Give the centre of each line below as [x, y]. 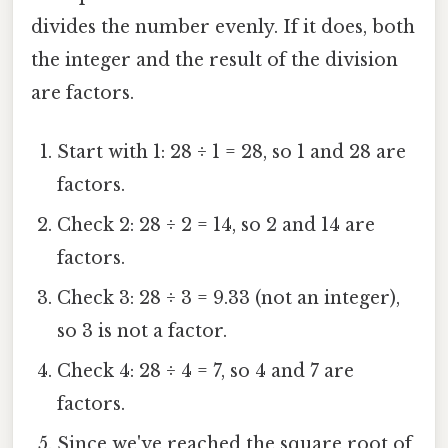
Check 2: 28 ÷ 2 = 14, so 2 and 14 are [216, 224]
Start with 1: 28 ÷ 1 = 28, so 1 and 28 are [232, 151]
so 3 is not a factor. [142, 330]
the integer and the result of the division [214, 59]
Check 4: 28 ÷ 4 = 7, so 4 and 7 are [206, 370]
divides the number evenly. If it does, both [223, 26]
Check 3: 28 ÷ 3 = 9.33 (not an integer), [229, 297]
